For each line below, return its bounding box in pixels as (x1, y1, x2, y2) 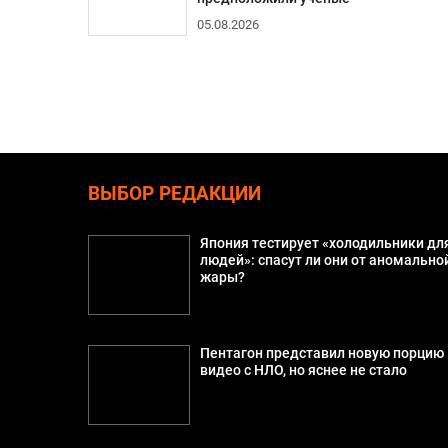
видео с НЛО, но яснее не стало (200, 361, 408, 379)
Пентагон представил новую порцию (200, 344, 445, 362)
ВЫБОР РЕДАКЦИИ (87, 182, 261, 205)
